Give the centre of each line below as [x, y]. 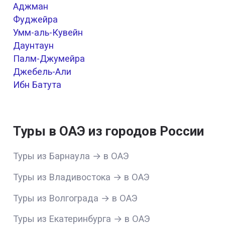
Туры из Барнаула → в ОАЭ [71, 156]
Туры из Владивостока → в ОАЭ [82, 177]
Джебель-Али [42, 72]
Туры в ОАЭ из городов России [109, 131]
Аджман [31, 7]
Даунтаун [34, 46]
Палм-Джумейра [49, 59]
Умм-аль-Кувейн [48, 33]
